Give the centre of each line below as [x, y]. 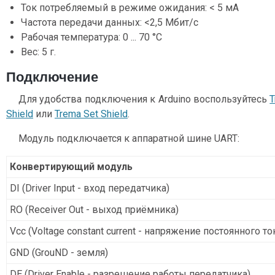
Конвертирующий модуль [71, 167]
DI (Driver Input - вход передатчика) [90, 188]
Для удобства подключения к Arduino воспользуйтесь [144, 99]
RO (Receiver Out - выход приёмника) [94, 210]
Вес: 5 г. [38, 52]
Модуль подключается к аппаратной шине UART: [129, 139]
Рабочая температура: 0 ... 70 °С [91, 37]
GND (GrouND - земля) [59, 253]
